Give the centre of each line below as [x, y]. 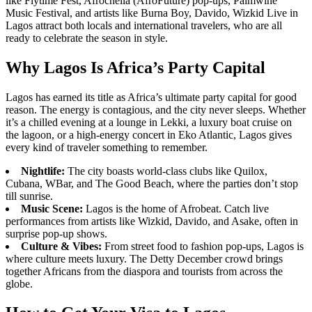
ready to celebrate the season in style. [87, 38]
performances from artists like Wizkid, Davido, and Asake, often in [152, 221]
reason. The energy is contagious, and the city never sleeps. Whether [156, 109]
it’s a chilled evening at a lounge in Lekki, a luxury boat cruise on [149, 122]
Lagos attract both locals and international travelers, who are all [144, 25]
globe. [19, 283]
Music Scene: [52, 208]
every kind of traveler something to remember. [107, 147]
